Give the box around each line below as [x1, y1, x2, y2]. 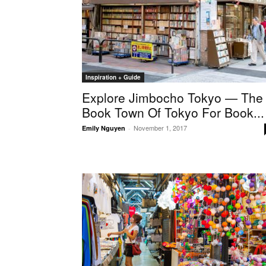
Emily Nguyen [82, 123, 125, 132]
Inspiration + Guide [85, 73, 141, 81]
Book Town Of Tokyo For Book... [82, 103, 264, 121]
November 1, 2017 [134, 123, 187, 132]
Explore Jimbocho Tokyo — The [82, 88, 263, 106]
